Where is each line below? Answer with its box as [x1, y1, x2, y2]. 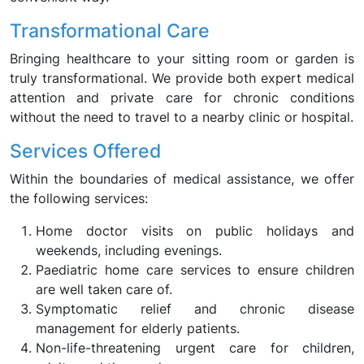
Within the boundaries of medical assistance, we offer [10, 171, 354, 187]
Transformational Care [10, 19, 210, 42]
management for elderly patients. [36, 320, 240, 336]
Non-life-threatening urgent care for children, [36, 340, 354, 356]
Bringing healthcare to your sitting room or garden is [10, 50, 354, 67]
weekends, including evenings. [36, 242, 222, 258]
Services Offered [10, 139, 161, 162]
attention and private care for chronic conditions [10, 89, 354, 106]
